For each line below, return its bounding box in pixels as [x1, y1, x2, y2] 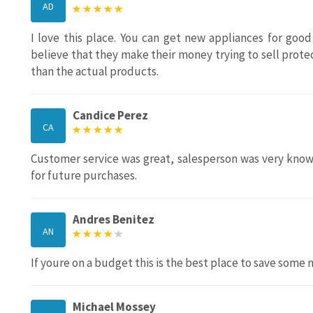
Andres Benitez [73, 212, 154, 228]
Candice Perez [73, 108, 148, 124]
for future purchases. [31, 168, 137, 184]
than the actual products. [31, 64, 159, 80]
